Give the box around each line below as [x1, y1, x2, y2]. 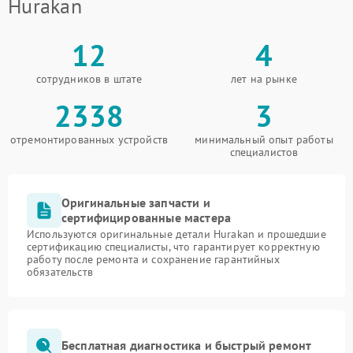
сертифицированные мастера [61, 209, 232, 225]
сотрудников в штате [35, 71, 143, 86]
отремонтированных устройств [9, 132, 169, 147]
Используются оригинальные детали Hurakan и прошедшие [27, 226, 326, 241]
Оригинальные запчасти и [61, 194, 210, 210]
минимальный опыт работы [195, 132, 333, 147]
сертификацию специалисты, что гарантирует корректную [27, 239, 320, 254]
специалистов [229, 144, 299, 159]
